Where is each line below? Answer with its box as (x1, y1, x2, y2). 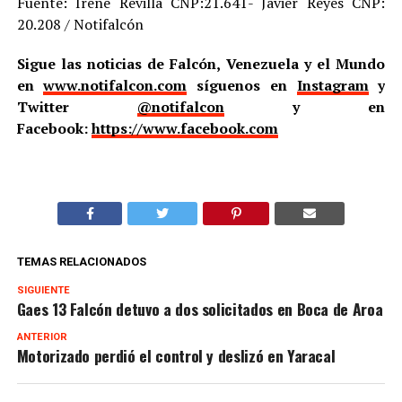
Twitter (16, 96, 137, 117)
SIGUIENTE (16, 284, 70, 296)
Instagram (296, 74, 369, 95)
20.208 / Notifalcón (16, 13, 144, 34)
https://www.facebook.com (91, 118, 278, 138)
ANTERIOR (16, 330, 67, 343)
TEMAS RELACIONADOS (16, 254, 146, 268)
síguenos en (187, 74, 297, 95)
